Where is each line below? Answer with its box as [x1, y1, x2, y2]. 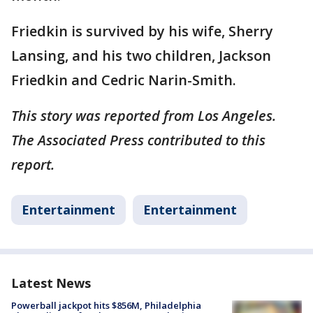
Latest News [11, 275, 91, 292]
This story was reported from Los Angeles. [11, 106, 276, 126]
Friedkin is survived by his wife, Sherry [11, 22, 273, 41]
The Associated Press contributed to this [11, 131, 265, 150]
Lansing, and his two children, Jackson [11, 46, 271, 66]
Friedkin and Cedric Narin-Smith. [11, 71, 240, 90]
